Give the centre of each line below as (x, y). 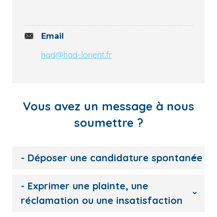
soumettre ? (108, 123)
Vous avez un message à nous (108, 106)
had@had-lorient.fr (77, 54)
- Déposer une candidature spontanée (112, 158)
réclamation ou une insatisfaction (102, 200)
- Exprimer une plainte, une (85, 186)
